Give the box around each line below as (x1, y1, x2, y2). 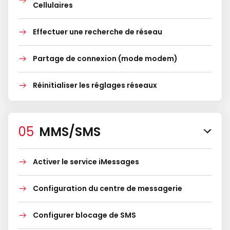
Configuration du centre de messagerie (33, 183, 182, 194)
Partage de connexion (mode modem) (33, 53, 178, 64)
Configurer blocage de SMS (33, 210, 136, 220)
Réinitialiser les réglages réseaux (33, 80, 157, 90)
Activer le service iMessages (33, 157, 139, 167)
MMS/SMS (39, 123, 101, 140)
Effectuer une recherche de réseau (33, 27, 162, 37)
